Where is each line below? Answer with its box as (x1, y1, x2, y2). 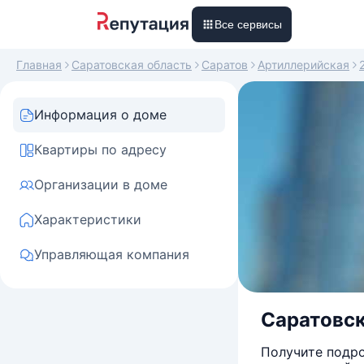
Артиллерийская (258, 58, 349, 71)
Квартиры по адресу (34, 141, 167, 158)
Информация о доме (34, 106, 167, 123)
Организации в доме (34, 176, 167, 193)
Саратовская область (71, 58, 192, 71)
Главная (16, 58, 62, 71)
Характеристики (34, 211, 141, 227)
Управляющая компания (34, 246, 189, 262)
